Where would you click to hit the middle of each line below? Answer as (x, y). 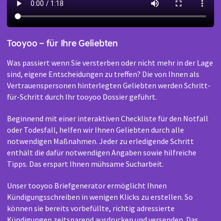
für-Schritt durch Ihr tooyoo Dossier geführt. (82, 97)
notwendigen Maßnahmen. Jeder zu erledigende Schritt (100, 141)
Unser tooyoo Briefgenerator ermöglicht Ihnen (87, 185)
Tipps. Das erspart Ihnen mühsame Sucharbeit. (85, 164)
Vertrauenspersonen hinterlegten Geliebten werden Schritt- (109, 86)
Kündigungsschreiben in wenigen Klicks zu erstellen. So (100, 197)
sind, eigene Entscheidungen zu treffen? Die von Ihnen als (103, 74)
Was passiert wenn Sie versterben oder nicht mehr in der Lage (110, 63)
